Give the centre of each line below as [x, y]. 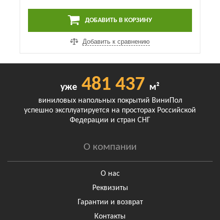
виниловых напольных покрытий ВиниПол [110, 101]
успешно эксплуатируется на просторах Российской [110, 111]
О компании [110, 147]
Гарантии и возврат [110, 202]
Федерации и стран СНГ [110, 121]
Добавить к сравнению [116, 42]
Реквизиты [110, 188]
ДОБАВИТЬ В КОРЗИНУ [118, 20]
